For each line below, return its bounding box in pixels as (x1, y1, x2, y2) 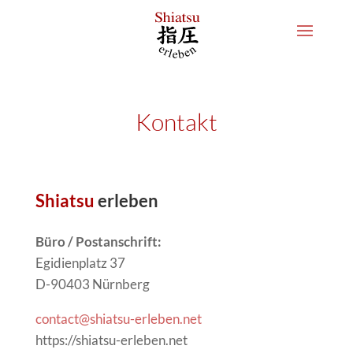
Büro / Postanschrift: (35, 233, 162, 250)
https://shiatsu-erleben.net (35, 332, 188, 348)
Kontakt (136, 107, 217, 136)
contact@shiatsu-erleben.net (35, 310, 202, 327)
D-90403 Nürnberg (35, 276, 150, 292)
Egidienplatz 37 (35, 255, 125, 271)
